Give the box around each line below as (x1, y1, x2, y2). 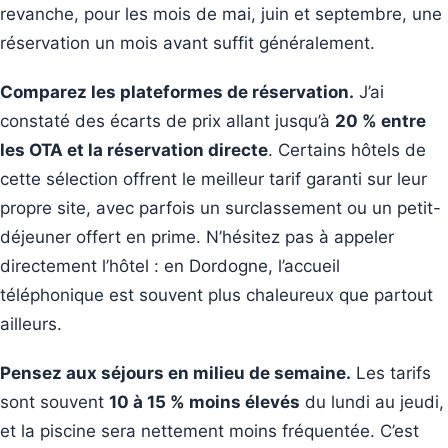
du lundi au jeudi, (300, 391, 444, 412)
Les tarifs (351, 362, 431, 383)
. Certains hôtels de (268, 139, 426, 160)
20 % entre (335, 110, 426, 131)
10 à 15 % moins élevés (109, 391, 300, 412)
